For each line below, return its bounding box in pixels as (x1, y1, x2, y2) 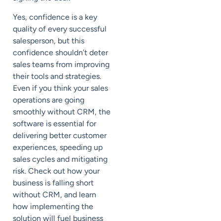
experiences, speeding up (13, 142, 103, 152)
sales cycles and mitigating (13, 154, 108, 164)
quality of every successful (13, 24, 107, 34)
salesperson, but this (13, 36, 84, 45)
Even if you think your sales (13, 83, 108, 93)
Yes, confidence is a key (13, 12, 97, 22)
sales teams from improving (13, 59, 110, 69)
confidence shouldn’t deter (13, 47, 108, 57)
